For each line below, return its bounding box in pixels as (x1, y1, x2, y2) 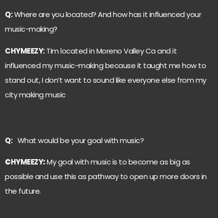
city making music (5, 89, 66, 100)
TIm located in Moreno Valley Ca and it (44, 45, 177, 56)
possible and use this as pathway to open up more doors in (5, 171, 207, 182)
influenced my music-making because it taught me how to (5, 60, 206, 71)
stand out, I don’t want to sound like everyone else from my (5, 74, 206, 85)
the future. (5, 186, 41, 197)
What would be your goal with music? (12, 135, 144, 145)
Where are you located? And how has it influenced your (12, 9, 201, 20)
